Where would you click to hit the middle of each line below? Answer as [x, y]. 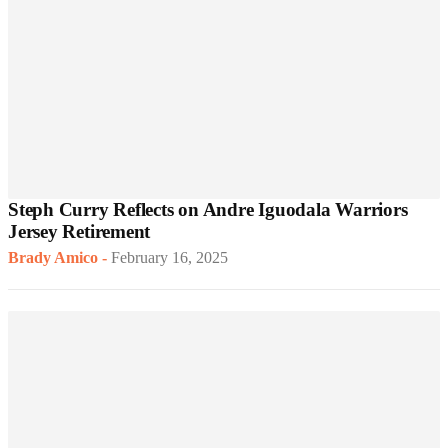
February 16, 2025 [169, 258]
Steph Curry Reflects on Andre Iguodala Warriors [208, 210]
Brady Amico [53, 258]
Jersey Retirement [79, 232]
